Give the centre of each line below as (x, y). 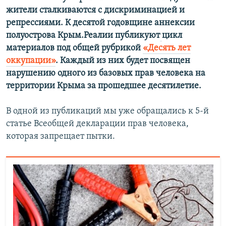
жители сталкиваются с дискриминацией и (95, 11)
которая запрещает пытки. (61, 137)
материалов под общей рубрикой (74, 48)
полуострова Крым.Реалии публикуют (83, 36)
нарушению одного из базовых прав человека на (106, 74)
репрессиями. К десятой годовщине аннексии (100, 23)
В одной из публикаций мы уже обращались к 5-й (107, 111)
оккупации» (31, 61)
